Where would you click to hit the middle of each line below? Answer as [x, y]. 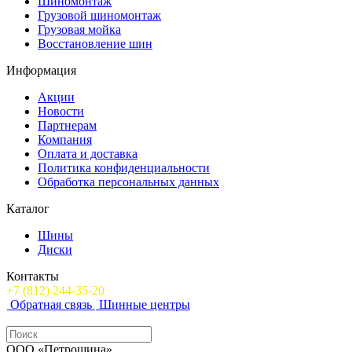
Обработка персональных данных [128, 181]
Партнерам [67, 125]
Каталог [28, 208]
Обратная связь [53, 304]
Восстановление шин [95, 43]
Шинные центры [145, 304]
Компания [65, 139]
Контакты [33, 276]
